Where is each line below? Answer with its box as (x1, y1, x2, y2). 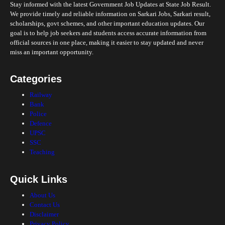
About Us (30, 191, 55, 199)
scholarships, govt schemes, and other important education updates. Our (10, 19, 204, 27)
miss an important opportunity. (10, 48, 93, 56)
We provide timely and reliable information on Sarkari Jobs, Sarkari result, (10, 10, 210, 18)
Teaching (30, 148, 55, 156)
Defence (30, 120, 52, 128)
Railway (30, 91, 52, 99)
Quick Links (10, 173, 67, 185)
